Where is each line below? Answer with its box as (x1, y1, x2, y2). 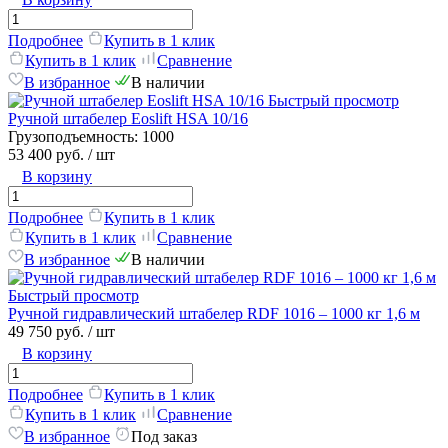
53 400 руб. (8, 145, 88, 163)
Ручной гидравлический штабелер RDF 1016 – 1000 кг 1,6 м (8, 304, 420, 322)
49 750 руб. (8, 322, 88, 340)
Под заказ (131, 427, 197, 445)
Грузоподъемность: (8, 127, 138, 145)
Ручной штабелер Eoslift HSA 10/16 (8, 109, 248, 127)
